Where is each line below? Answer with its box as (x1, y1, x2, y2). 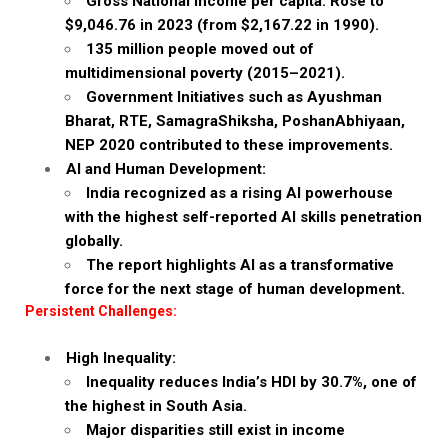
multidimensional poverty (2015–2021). (65, 64, 345, 82)
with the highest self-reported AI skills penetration (65, 208, 422, 226)
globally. (65, 232, 123, 250)
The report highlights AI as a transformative (86, 256, 394, 274)
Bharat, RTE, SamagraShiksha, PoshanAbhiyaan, (65, 112, 405, 130)
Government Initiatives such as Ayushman (86, 88, 382, 106)
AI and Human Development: (66, 160, 266, 178)
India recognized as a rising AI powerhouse (86, 184, 393, 202)
